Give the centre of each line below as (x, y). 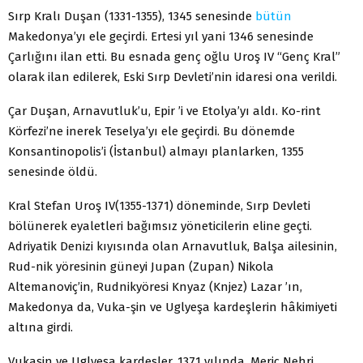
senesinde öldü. (53, 171)
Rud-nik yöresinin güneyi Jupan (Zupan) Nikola (141, 266)
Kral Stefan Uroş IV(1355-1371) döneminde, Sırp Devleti (159, 205)
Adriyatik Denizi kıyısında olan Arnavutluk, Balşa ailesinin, (173, 246)
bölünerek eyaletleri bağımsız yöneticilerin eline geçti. (160, 226)
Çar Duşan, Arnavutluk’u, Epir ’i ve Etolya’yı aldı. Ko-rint (164, 111)
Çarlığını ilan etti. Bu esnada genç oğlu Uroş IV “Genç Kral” (174, 56)
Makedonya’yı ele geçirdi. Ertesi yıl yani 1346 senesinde (161, 36)
